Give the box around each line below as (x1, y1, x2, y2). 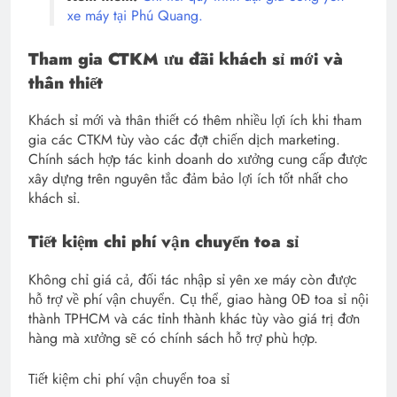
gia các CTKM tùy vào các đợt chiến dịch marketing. (28, 129, 340, 151)
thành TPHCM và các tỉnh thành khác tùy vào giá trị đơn (28, 308, 360, 330)
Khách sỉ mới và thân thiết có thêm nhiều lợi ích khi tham (28, 110, 362, 131)
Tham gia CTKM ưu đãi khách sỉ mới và (28, 46, 343, 71)
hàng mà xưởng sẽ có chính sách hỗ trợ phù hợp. (28, 328, 318, 349)
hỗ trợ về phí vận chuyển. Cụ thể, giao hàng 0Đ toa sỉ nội (28, 289, 369, 310)
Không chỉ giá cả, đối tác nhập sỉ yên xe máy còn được (28, 269, 357, 291)
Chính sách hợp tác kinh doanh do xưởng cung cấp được (28, 149, 368, 170)
